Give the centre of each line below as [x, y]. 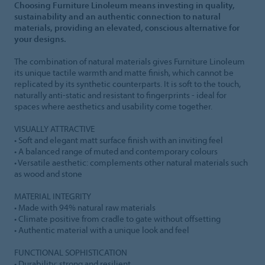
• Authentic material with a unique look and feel [102, 230]
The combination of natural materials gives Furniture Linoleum [130, 61]
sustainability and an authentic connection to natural [117, 16]
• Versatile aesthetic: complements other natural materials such [131, 162]
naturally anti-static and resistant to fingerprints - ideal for [120, 95]
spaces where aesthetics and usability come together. [113, 106]
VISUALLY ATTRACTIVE [54, 128]
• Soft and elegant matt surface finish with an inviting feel [119, 140]
